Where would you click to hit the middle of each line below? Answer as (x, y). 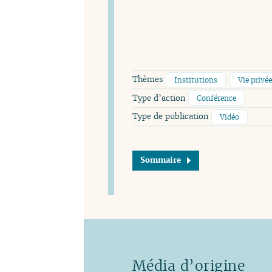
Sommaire (161, 160)
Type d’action (160, 98)
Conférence (216, 98)
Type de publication (172, 117)
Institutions (195, 80)
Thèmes (149, 80)
